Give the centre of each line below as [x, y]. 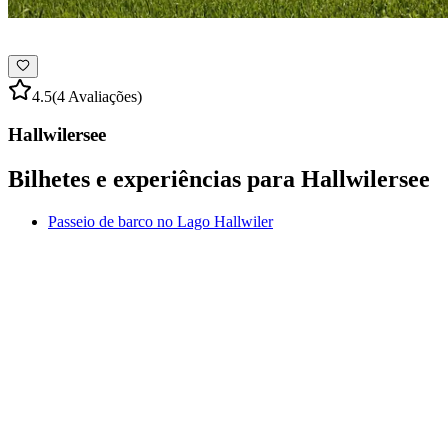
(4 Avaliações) [97, 96]
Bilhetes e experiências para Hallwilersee [219, 179]
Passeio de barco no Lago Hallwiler [160, 222]
